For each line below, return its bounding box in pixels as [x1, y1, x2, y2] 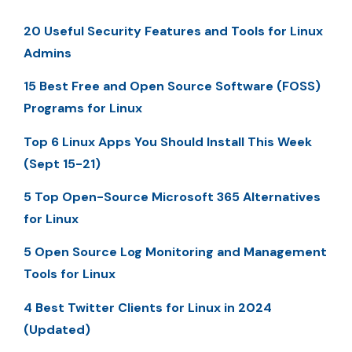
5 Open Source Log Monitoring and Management [24, 244, 327, 261]
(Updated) [24, 321, 90, 338]
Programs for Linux [24, 100, 142, 117]
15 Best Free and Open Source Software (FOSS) [24, 78, 321, 95]
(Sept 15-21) [24, 155, 101, 172]
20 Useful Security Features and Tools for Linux [24, 22, 323, 39]
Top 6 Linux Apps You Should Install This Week [24, 133, 312, 150]
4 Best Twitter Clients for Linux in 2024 [24, 299, 272, 316]
